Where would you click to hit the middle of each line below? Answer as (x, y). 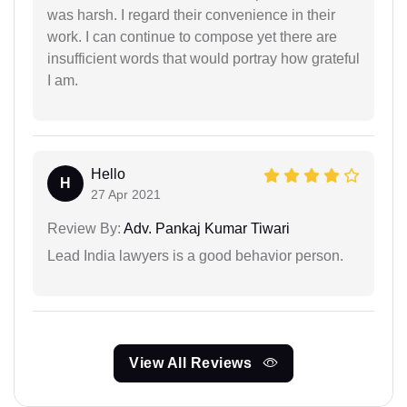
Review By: (84, 228)
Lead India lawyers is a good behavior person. (195, 255)
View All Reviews (193, 362)
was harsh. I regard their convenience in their (191, 15)
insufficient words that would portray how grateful (203, 58)
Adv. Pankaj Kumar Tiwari (205, 228)
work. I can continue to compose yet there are (192, 36)
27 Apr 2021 (126, 194)
